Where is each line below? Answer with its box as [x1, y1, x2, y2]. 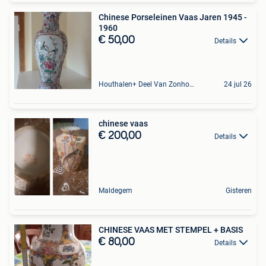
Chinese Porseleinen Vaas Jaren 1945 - [99, 12, 247, 22]
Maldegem [99, 186, 132, 195]
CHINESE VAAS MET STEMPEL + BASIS [99, 224, 243, 235]
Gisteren [226, 186, 252, 195]
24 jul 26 [224, 80, 252, 88]
